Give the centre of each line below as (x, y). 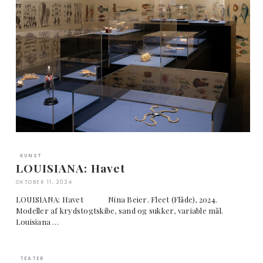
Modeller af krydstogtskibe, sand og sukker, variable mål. (119, 211)
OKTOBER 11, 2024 (44, 182)
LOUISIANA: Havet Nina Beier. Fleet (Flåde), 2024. (117, 200)
